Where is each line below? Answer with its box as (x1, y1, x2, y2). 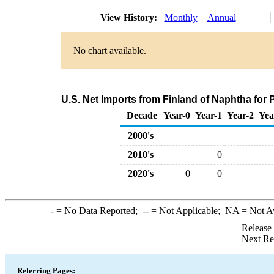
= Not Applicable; (148, 206, 225, 216)
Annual (207, 12, 236, 23)
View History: (97, 12, 162, 23)
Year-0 (163, 110, 190, 120)
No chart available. (73, 45, 146, 56)
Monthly (164, 12, 198, 23)
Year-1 (195, 110, 222, 120)
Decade (127, 110, 157, 120)
